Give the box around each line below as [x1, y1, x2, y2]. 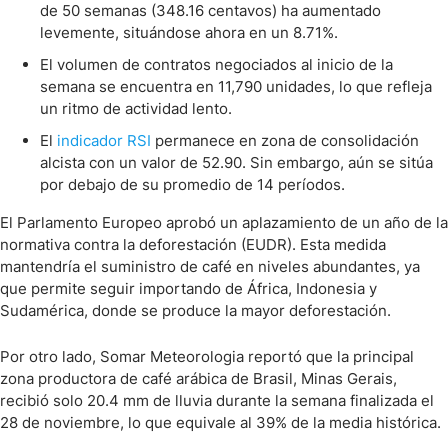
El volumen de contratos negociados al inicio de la [40, 55, 393, 74]
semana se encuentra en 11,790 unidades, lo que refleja [40, 77, 432, 96]
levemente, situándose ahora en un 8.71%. [40, 23, 338, 42]
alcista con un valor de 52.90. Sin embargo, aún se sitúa [40, 153, 433, 172]
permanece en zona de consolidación [151, 131, 419, 150]
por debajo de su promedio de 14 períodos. [40, 175, 345, 194]
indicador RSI [57, 131, 151, 150]
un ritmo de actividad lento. [40, 99, 232, 118]
